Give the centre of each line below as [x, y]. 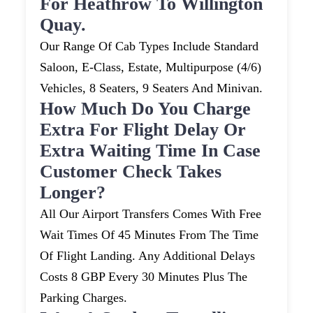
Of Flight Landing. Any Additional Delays [148, 256]
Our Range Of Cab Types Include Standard [150, 46]
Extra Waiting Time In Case [151, 151]
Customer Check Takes [131, 172]
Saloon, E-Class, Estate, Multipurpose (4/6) [151, 67]
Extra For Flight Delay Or [143, 130]
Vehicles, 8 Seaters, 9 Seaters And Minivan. [152, 88]
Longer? [73, 193]
